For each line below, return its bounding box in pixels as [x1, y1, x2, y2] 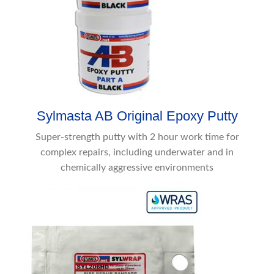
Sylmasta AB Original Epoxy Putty [36, 108, 238, 124]
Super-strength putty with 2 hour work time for [35, 132, 239, 143]
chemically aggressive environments [61, 163, 213, 173]
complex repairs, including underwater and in [40, 147, 234, 158]
